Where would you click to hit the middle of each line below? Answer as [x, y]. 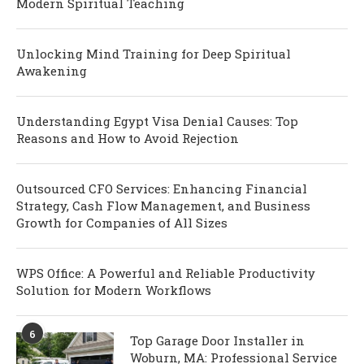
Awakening [52, 71]
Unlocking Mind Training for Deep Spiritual [154, 54]
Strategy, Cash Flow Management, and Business [163, 206]
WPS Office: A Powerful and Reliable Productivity [166, 273]
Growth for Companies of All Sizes [123, 223]
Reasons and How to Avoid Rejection [128, 139]
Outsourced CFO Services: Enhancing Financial [162, 189]
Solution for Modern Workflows [114, 290]
